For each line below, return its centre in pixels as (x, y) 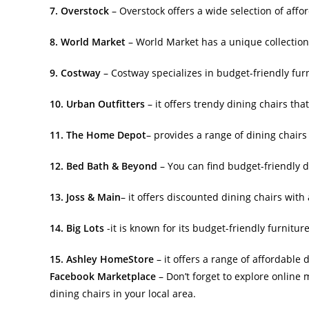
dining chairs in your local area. (123, 293)
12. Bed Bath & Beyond (103, 166)
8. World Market (88, 41)
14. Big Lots (77, 228)
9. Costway (77, 72)
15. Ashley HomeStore (102, 259)
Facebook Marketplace (104, 276)
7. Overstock (79, 10)
